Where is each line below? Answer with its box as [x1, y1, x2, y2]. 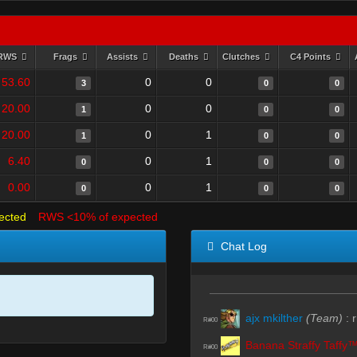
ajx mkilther [245, 311, 303, 324]
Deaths [168, 52, 201, 61]
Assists [106, 52, 140, 61]
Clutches [222, 52, 262, 61]
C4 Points [289, 52, 333, 61]
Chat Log [218, 240, 267, 253]
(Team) [306, 311, 343, 324]
